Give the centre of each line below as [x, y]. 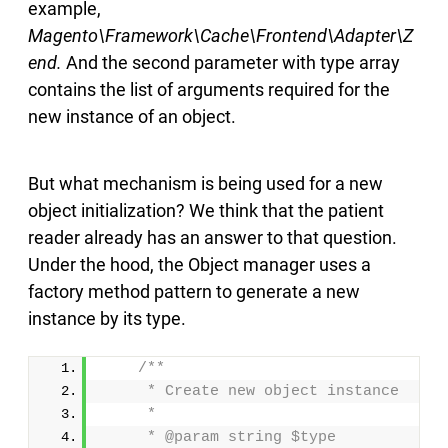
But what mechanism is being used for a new [205, 183]
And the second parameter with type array [233, 62]
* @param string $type [219, 437]
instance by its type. [107, 318]
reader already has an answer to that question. [212, 237]
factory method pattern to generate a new [194, 291]
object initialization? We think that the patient [206, 210]
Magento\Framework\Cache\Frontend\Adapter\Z [221, 35]
